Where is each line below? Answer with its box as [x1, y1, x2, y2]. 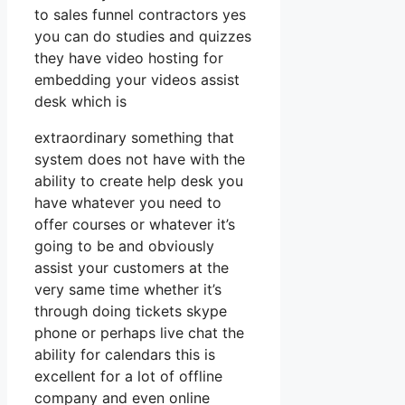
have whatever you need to [34, 193, 221, 212]
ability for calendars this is [34, 344, 215, 363]
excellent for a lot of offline [34, 366, 222, 385]
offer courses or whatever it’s [34, 214, 235, 233]
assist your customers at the [34, 258, 229, 277]
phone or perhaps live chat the [34, 323, 244, 342]
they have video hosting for [34, 48, 223, 67]
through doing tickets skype [34, 301, 227, 320]
